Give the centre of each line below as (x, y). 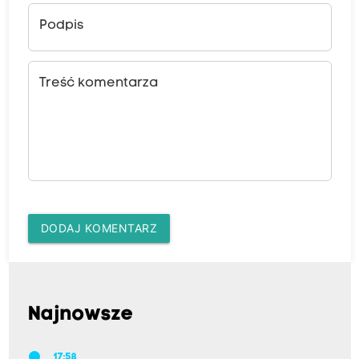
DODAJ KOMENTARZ (99, 228)
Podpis (61, 26)
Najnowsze (81, 315)
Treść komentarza (98, 84)
